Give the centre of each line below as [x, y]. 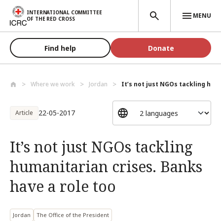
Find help [60, 48]
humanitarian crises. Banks [106, 166]
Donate [161, 48]
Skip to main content [39, 9]
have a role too [63, 186]
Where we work [53, 84]
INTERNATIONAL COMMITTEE [64, 12]
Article [24, 113]
